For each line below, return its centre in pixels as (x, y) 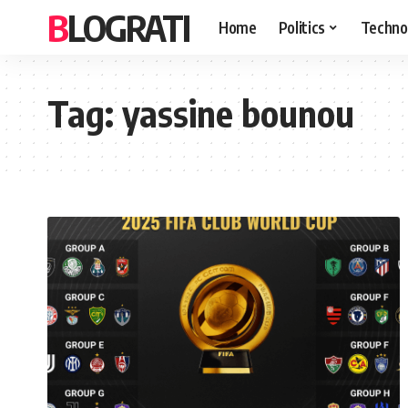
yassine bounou (238, 113)
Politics (301, 27)
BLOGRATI (128, 27)
